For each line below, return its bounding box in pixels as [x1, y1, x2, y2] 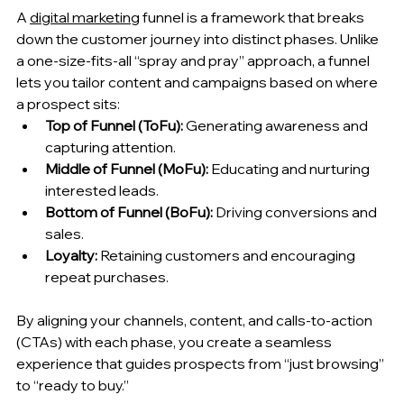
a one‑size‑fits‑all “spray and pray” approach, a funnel [16, 50, 372, 69]
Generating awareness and [183, 115, 371, 134]
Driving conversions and [213, 202, 380, 221]
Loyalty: [45, 245, 97, 264]
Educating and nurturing [208, 159, 372, 178]
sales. [45, 224, 84, 243]
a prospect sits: [16, 94, 120, 113]
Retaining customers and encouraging [97, 245, 358, 264]
